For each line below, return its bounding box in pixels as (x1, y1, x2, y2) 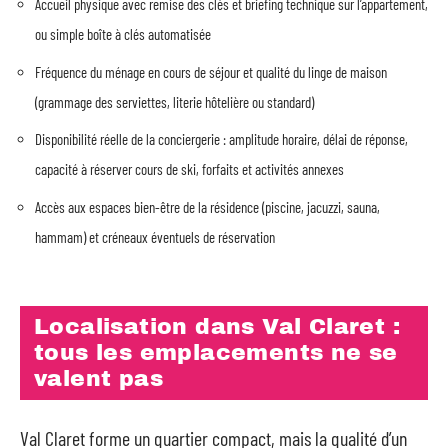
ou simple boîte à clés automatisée (35, 25, 211, 43)
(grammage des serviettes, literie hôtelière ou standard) (35, 92, 314, 111)
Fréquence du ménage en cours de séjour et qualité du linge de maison (35, 62, 387, 81)
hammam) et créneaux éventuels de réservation (35, 227, 275, 246)
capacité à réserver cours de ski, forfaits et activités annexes (35, 160, 344, 178)
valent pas (34, 367, 163, 391)
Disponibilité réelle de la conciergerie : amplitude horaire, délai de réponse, (35, 130, 408, 148)
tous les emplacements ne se (34, 341, 398, 365)
